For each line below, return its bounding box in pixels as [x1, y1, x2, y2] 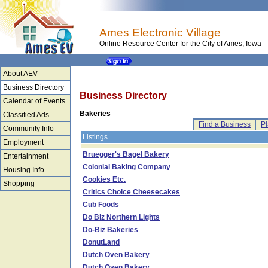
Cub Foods [83, 200, 119, 209]
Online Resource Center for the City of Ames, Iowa [99, 39, 261, 48]
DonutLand [83, 238, 120, 246]
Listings [83, 133, 108, 141]
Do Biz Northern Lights [83, 213, 160, 221]
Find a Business [199, 120, 251, 129]
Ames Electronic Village [99, 26, 221, 39]
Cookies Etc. [83, 175, 126, 184]
